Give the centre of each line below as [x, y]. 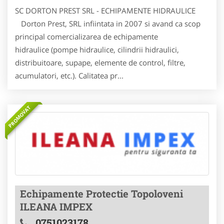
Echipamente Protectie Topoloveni [101, 193]
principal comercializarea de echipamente [86, 37]
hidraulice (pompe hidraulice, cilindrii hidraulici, [97, 50]
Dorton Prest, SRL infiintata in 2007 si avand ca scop [108, 24]
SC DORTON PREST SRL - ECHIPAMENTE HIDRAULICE [105, 11]
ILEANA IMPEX [56, 206]
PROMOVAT [19, 116]
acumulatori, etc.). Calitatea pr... [69, 76]
